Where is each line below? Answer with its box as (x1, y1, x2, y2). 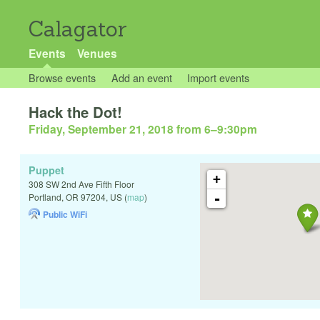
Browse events (29, 70, 96, 85)
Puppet (29, 163, 64, 178)
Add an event (111, 70, 172, 85)
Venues (76, 45, 117, 61)
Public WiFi (43, 208, 87, 221)
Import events (187, 70, 250, 85)
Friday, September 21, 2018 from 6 (29, 121, 211, 138)
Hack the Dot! (29, 101, 122, 123)
